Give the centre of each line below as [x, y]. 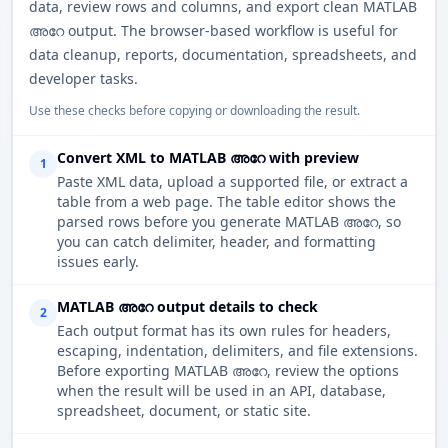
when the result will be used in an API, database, [221, 391]
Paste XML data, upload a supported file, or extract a [232, 182]
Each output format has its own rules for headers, [224, 331]
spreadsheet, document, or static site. [184, 411]
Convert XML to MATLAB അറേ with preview [208, 158]
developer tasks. [83, 79]
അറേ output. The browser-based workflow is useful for [213, 31]
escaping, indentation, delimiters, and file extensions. [237, 351]
